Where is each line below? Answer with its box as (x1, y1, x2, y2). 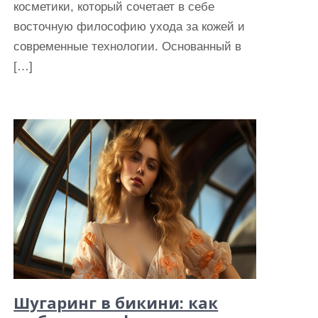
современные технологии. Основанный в (13, 40, 242, 53)
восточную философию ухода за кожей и (13, 20, 246, 33)
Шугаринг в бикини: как (13, 292, 219, 313)
